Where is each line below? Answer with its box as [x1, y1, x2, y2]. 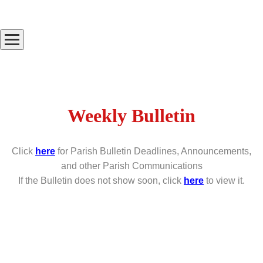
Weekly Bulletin [68, 105, 195, 127]
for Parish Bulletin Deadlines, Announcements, [55, 146, 251, 156]
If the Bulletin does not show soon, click [18, 175, 184, 186]
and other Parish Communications [60, 160, 203, 171]
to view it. [206, 175, 245, 186]
